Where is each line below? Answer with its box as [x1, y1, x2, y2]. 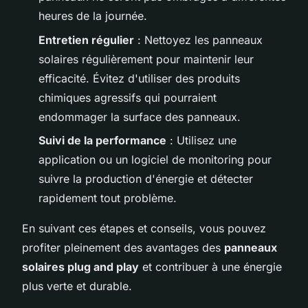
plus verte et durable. [22, 278, 132, 293]
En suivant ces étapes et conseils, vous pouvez [22, 221, 266, 235]
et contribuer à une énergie [139, 259, 282, 274]
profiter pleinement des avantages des [22, 240, 224, 254]
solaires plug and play [22, 259, 139, 274]
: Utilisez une [166, 133, 236, 147]
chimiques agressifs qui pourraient [38, 90, 217, 104]
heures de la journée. [38, 9, 147, 23]
